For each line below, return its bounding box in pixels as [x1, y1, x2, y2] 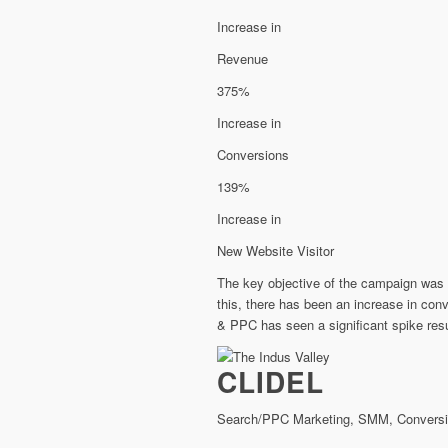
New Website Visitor [217, 241, 334, 261]
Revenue [217, 49, 268, 69]
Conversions [217, 145, 289, 165]
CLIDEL [217, 361, 324, 403]
